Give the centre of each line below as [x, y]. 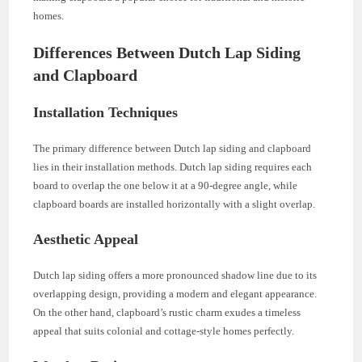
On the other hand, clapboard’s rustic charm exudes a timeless [167, 312]
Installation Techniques [106, 112]
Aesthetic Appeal [86, 239]
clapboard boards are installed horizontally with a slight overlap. [175, 204]
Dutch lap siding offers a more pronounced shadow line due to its [175, 275]
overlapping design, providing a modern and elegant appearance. [175, 293]
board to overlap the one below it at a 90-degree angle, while [166, 185]
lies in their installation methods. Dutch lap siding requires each [173, 166]
